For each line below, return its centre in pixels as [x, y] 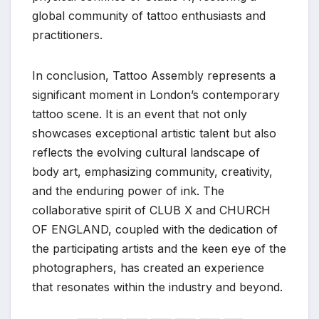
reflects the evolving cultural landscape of [146, 152]
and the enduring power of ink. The [128, 190]
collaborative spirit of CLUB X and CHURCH [151, 210]
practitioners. [67, 35]
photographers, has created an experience [148, 267]
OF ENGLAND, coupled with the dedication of [155, 229]
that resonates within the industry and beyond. [157, 287]
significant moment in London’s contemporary [156, 94]
